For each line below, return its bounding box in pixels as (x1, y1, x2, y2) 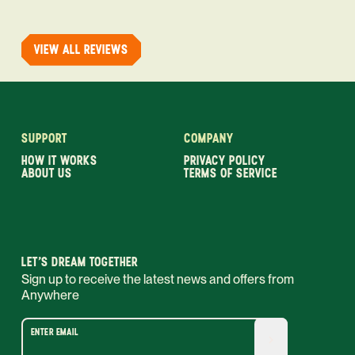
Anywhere (21, 287, 79, 303)
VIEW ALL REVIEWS (34, 41, 128, 57)
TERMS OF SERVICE (184, 165, 277, 181)
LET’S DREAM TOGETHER (21, 254, 138, 269)
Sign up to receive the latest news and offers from (21, 271, 294, 287)
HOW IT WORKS (21, 152, 97, 168)
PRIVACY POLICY (184, 152, 265, 168)
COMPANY (184, 130, 234, 146)
